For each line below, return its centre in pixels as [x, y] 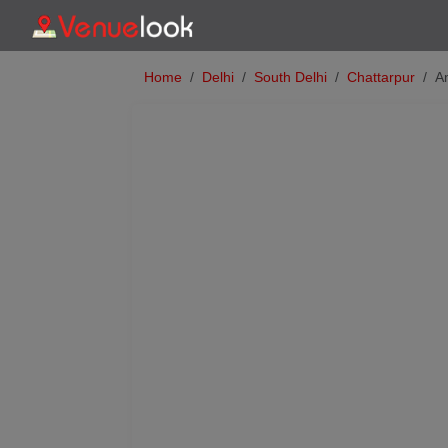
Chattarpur [381, 77]
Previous [217, 294]
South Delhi [290, 77]
